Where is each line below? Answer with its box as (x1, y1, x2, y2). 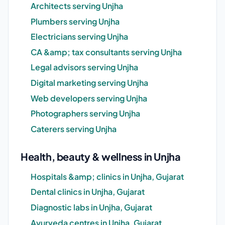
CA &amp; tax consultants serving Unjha (31, 46, 182, 57)
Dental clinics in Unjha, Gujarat (31, 186, 145, 197)
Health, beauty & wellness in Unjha (21, 150, 181, 163)
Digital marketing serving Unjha (31, 77, 148, 88)
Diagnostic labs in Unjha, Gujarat (31, 201, 152, 212)
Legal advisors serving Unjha (31, 62, 138, 73)
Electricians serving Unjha (31, 31, 128, 42)
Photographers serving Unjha (31, 108, 140, 119)
